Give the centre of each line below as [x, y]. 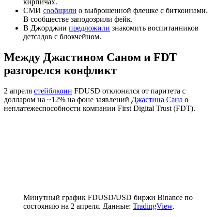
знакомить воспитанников [154, 28]
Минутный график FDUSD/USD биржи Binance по [108, 197]
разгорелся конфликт [60, 70]
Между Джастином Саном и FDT [90, 57]
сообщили [60, 11]
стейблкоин [53, 91]
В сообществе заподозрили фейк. [78, 19]
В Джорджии [46, 28]
